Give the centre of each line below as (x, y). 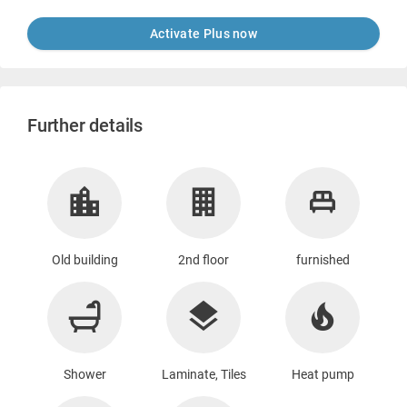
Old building (84, 259)
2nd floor (203, 259)
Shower (84, 374)
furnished (323, 259)
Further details (85, 125)
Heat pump (323, 374)
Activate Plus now (203, 33)
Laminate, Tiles (203, 374)
